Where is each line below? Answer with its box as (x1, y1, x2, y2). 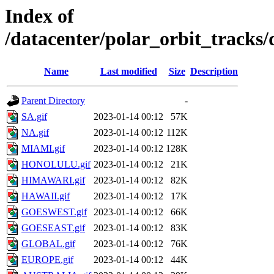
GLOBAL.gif (21, 239, 75, 250)
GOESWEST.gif (21, 207, 87, 218)
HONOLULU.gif (21, 159, 91, 170)
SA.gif (21, 111, 47, 122)
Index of (5, 5, 74, 27)
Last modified (100, 66, 157, 77)
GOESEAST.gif (21, 223, 85, 234)
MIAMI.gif (21, 143, 65, 154)
